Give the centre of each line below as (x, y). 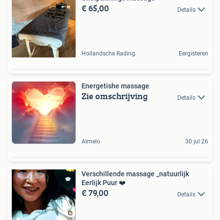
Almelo (91, 142)
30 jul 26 (197, 142)
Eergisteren (193, 54)
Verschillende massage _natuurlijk (135, 174)
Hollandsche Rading (108, 54)
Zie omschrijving (115, 96)
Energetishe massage (115, 86)
